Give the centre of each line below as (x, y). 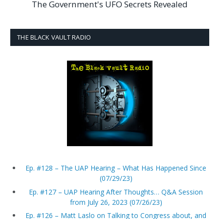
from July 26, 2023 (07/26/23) (116, 202)
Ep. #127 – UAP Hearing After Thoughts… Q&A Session (116, 192)
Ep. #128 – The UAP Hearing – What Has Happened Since (116, 168)
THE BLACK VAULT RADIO (54, 37)
